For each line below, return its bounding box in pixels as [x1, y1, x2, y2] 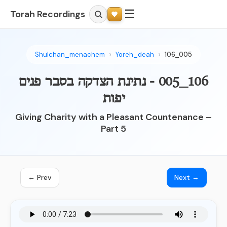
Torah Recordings [10, 8, 85, 20]
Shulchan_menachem [35, 50, 105, 59]
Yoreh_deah [116, 50, 154, 59]
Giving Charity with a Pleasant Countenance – [15, 111, 212, 123]
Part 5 [101, 123, 126, 135]
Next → [174, 173, 199, 182]
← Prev [28, 173, 52, 182]
